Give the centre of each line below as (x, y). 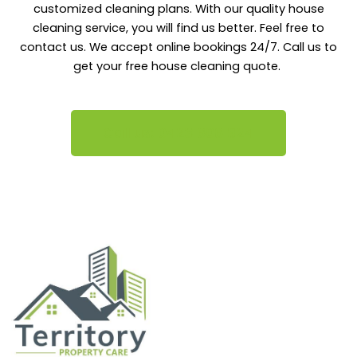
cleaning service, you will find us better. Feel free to (178, 28)
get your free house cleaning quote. (178, 66)
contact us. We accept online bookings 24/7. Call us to (178, 47)
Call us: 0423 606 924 (178, 133)
